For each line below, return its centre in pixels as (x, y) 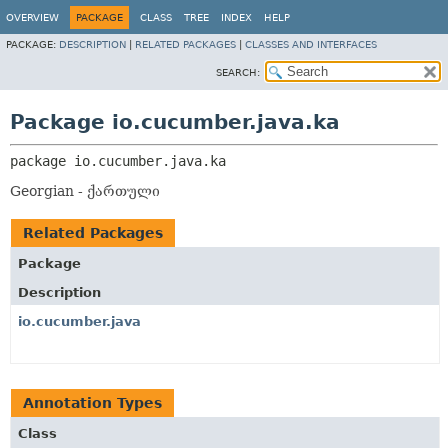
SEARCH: (238, 72)
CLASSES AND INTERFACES (311, 44)
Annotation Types (92, 403)
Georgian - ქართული (85, 191)
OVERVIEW (32, 17)
